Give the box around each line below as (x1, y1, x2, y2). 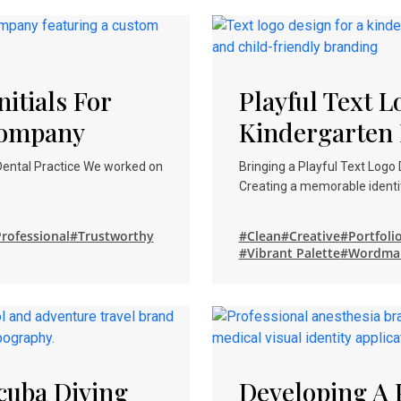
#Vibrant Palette (238, 244, 340, 261)
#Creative (280, 227, 340, 244)
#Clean (238, 227, 281, 244)
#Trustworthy (69, 227, 154, 244)
